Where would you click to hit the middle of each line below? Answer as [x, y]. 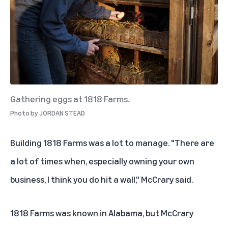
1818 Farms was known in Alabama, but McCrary [102, 213]
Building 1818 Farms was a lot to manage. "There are [112, 143]
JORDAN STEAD [62, 113]
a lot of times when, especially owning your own [102, 161]
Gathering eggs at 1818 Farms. [70, 99]
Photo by [24, 113]
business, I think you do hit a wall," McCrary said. [102, 179]
